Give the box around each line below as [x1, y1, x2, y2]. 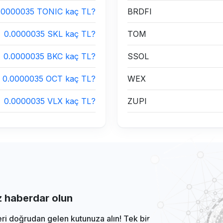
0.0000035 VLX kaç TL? [4, 96, 96, 106]
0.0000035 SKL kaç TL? [4, 29, 96, 39]
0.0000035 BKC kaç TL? [3, 51, 96, 61]
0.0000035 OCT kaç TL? [2, 74, 96, 84]
